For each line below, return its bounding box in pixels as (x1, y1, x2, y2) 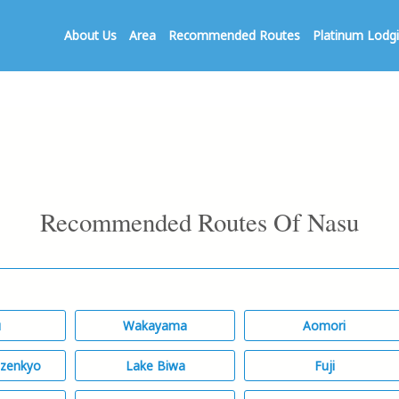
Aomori (303, 317, 346, 335)
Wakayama (123, 317, 187, 335)
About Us (64, 27, 117, 44)
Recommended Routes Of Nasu (40, 204, 359, 239)
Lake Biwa (125, 357, 185, 375)
